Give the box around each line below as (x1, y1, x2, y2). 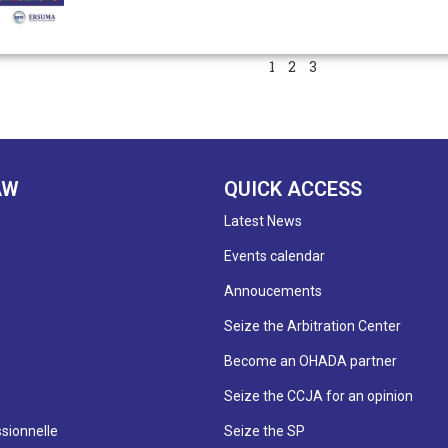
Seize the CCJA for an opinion (224, 387, 413, 404)
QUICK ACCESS (224, 176, 362, 201)
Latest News (224, 212, 302, 229)
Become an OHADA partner (224, 352, 397, 369)
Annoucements (224, 282, 322, 299)
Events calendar (224, 247, 325, 264)
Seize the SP (224, 422, 305, 439)
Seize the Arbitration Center (224, 317, 401, 334)
